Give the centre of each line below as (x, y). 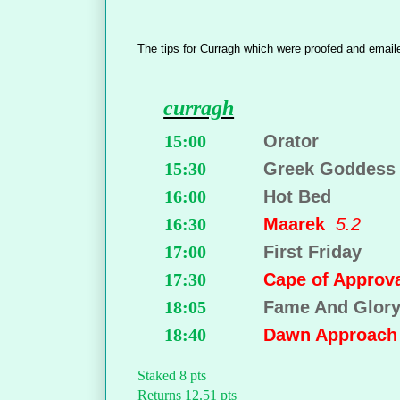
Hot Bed (298, 197)
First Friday (313, 252)
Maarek (300, 225)
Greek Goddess (330, 169)
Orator (292, 142)
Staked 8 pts (172, 376)
